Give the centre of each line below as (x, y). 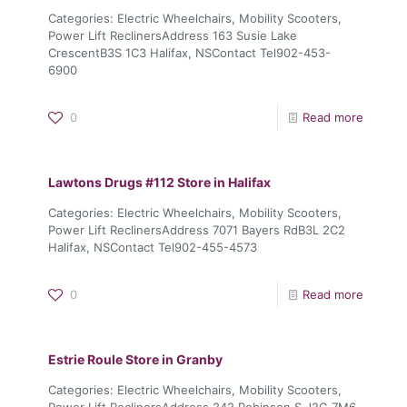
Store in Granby (174, 359)
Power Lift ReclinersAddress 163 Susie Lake (173, 35)
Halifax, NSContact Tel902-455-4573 (153, 247)
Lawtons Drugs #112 (113, 182)
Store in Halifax (224, 182)
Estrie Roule (87, 359)
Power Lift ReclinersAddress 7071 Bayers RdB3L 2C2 (197, 229)
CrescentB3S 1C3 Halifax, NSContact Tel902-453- (189, 52)
